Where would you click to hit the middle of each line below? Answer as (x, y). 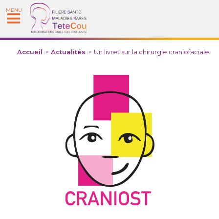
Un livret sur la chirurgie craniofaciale (152, 52)
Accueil (30, 52)
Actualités (68, 52)
